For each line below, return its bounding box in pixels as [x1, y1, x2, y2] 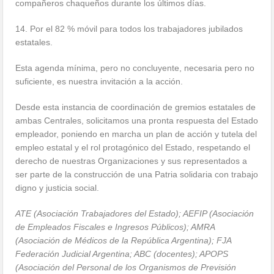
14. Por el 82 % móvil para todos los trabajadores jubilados [15, 23, 243, 34]
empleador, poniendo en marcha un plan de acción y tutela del [15, 128, 257, 139]
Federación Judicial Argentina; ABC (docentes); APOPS [15, 248, 229, 259]
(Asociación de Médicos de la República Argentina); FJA [15, 235, 232, 245]
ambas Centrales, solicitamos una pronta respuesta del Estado [15, 115, 259, 125]
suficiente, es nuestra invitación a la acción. [15, 76, 183, 86]
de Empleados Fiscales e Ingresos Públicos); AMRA [15, 221, 215, 232]
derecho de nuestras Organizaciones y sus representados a [15, 155, 248, 166]
